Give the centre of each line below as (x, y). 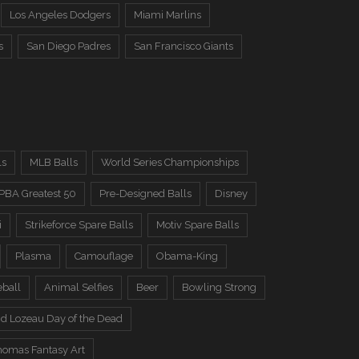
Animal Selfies (79, 287)
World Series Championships (170, 162)
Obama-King (187, 256)
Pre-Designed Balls (145, 194)
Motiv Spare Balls (198, 225)
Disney (231, 194)
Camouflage (104, 256)
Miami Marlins (167, 15)
